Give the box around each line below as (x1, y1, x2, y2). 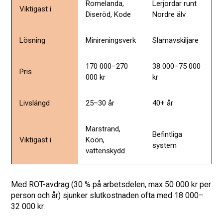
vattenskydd (85, 146, 125, 155)
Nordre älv (152, 9, 186, 19)
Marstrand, (85, 124, 120, 133)
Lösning (19, 35, 45, 45)
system (152, 140, 177, 150)
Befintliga (152, 129, 182, 139)
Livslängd (19, 98, 50, 108)
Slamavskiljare (152, 35, 199, 45)
